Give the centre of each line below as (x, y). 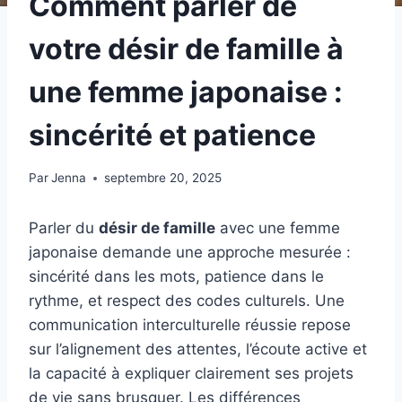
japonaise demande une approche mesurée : (190, 253)
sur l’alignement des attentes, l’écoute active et (198, 350)
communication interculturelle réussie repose (190, 325)
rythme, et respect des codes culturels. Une (187, 301)
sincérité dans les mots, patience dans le (176, 277)
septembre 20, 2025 (163, 178)
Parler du (64, 228)
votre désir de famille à (186, 48)
